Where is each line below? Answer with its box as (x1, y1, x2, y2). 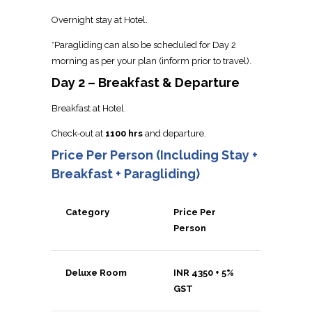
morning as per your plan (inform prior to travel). (52, 55, 251, 66)
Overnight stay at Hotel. (52, 14, 148, 25)
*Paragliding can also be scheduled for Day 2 (52, 39, 236, 50)
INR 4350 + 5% (173, 267, 234, 279)
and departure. (143, 127, 206, 139)
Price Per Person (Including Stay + (52, 148, 258, 163)
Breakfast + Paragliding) (52, 166, 200, 182)
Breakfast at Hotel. (52, 102, 126, 114)
